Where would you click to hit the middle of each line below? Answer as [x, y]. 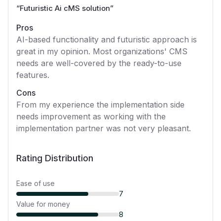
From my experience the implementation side [100, 105]
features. [33, 75]
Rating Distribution [55, 158]
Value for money [43, 204]
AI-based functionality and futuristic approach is [107, 39]
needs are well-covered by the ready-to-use [99, 63]
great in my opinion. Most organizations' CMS [102, 51]
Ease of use [36, 183]
